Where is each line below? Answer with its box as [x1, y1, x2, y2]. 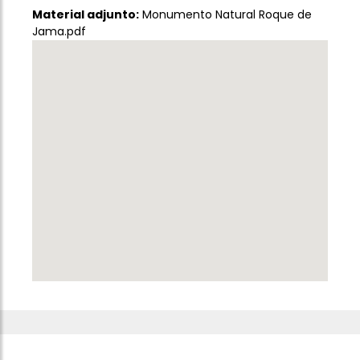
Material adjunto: [32, 6, 139, 22]
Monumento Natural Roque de [142, 6, 312, 22]
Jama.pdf [32, 22, 86, 39]
